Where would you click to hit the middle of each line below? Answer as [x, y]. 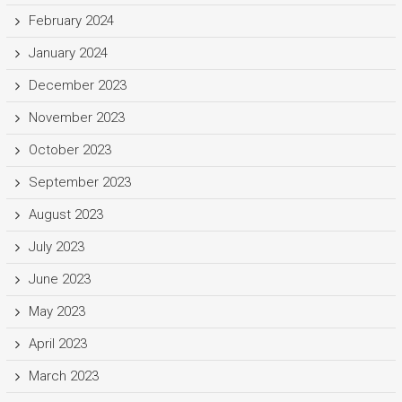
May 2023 [57, 311]
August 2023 [66, 214]
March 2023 [63, 376]
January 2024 [68, 52]
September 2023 [79, 182]
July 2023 [56, 246]
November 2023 [76, 117]
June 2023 [59, 279]
